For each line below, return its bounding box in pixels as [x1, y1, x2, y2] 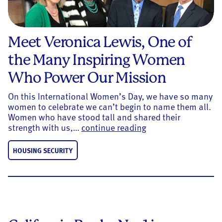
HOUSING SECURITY [13, 145, 73, 156]
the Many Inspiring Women [8, 51, 185, 69]
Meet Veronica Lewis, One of [8, 33, 192, 51]
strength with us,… [8, 121, 81, 134]
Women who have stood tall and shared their [8, 111, 180, 123]
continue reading [81, 121, 146, 134]
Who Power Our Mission [8, 69, 166, 87]
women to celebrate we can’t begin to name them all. [8, 100, 211, 113]
